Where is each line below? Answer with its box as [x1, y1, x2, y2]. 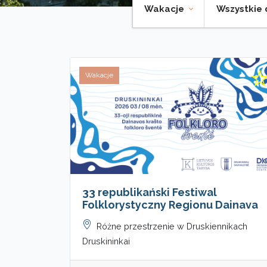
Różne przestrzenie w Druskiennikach [97, 221, 247, 231]
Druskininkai [82, 235, 130, 246]
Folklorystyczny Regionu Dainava [82, 198, 258, 211]
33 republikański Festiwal [82, 185, 217, 198]
